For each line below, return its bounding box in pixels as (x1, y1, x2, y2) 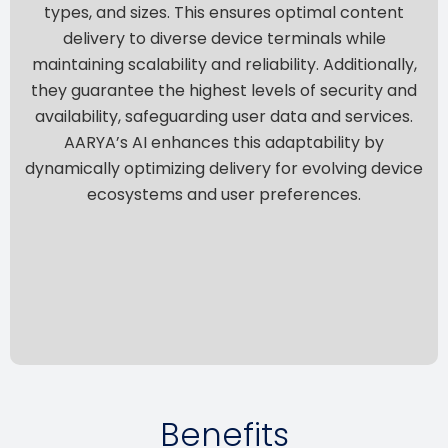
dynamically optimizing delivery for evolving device (25, 156, 423, 180)
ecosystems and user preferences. (87, 182, 361, 206)
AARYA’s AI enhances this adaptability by (64, 130, 384, 154)
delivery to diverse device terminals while (62, 26, 386, 50)
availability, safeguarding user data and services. (35, 104, 413, 128)
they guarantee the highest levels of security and (31, 78, 417, 102)
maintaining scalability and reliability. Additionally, (31, 52, 417, 76)
